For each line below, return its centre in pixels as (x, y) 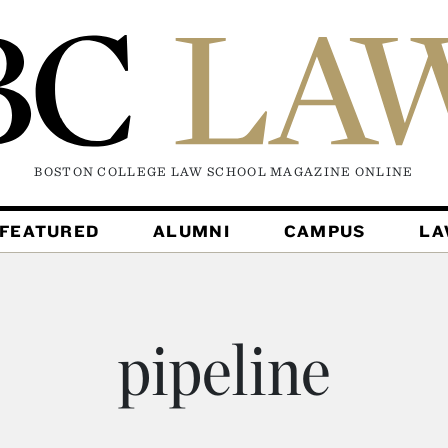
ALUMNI (191, 231)
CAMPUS (324, 231)
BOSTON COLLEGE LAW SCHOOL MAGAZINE (194, 172)
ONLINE (384, 172)
